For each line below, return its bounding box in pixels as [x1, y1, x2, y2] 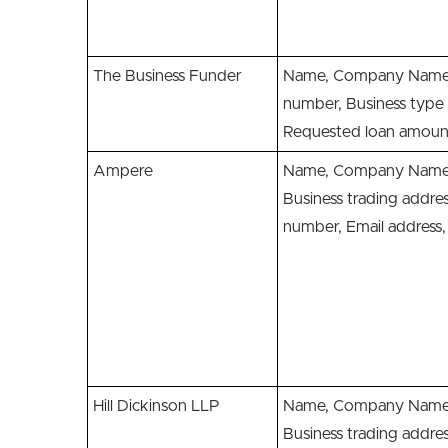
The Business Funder [93, 68, 242, 84]
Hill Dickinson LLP [93, 398, 220, 414]
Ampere [93, 163, 157, 179]
